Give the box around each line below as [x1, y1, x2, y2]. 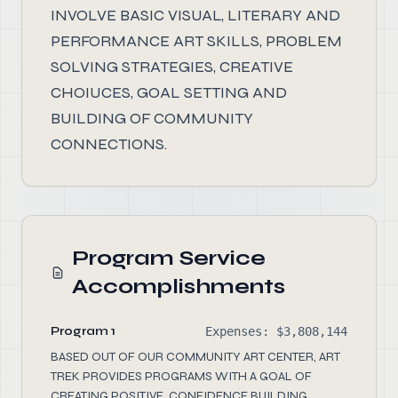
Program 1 [51, 323, 115, 338]
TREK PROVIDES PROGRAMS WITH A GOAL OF [51, 369, 312, 384]
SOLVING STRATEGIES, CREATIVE [51, 57, 293, 76]
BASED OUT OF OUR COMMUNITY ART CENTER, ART [51, 349, 340, 364]
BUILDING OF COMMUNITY [51, 108, 253, 128]
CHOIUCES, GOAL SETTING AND [51, 83, 287, 102]
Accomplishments [72, 274, 286, 299]
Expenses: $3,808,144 [205, 324, 347, 338]
